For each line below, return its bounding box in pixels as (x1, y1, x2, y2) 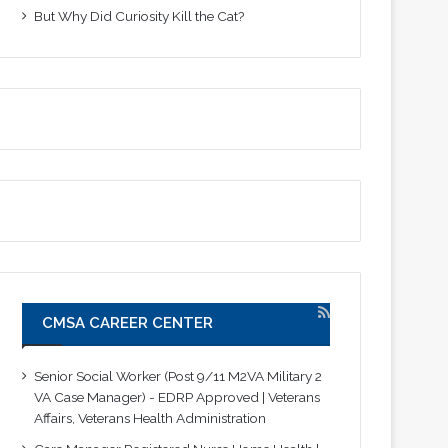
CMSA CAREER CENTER (42, 313, 214, 332)
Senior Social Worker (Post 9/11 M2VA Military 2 (34, 367, 323, 384)
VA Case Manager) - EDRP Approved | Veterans (34, 388, 321, 405)
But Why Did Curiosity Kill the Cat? (34, 7, 249, 24)
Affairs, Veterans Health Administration (34, 409, 267, 426)
